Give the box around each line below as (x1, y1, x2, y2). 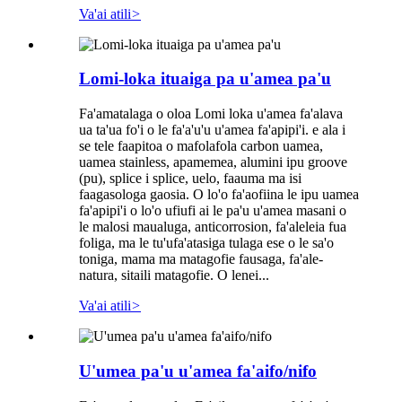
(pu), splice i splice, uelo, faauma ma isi (79, 170, 301, 187)
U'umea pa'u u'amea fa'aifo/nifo (79, 361, 317, 380)
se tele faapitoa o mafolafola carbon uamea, (79, 138, 323, 154)
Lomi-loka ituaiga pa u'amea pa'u (79, 69, 331, 89)
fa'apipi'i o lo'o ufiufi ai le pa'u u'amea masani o (79, 203, 346, 219)
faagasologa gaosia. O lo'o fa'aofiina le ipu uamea (79, 187, 359, 203)
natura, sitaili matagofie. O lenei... (79, 267, 269, 284)
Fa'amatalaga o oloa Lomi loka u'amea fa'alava (79, 106, 343, 122)
